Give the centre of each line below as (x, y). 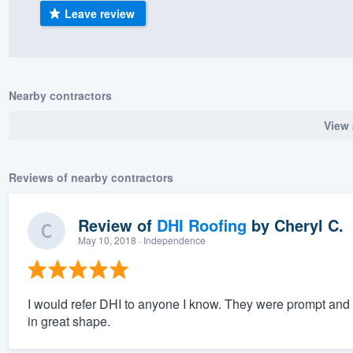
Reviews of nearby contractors (91, 178)
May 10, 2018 (107, 240)
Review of (117, 225)
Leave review (100, 13)
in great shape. (69, 321)
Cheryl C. (308, 225)
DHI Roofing (201, 225)
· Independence (171, 240)
